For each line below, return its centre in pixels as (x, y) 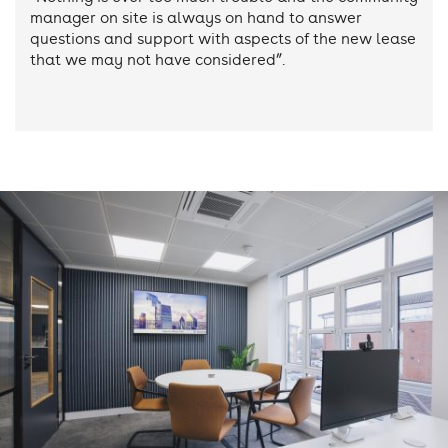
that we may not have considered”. (157, 60)
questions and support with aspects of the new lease (223, 39)
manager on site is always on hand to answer (196, 18)
